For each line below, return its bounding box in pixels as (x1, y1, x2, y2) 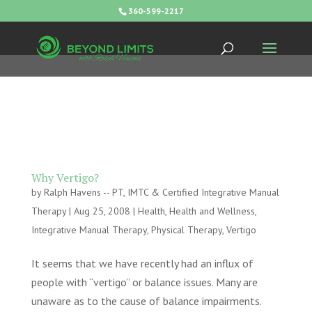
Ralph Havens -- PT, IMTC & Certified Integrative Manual (43, 186, 279, 198)
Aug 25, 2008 (73, 205, 130, 217)
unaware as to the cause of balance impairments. (31, 294, 261, 308)
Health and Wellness (169, 205, 255, 217)
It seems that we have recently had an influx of (31, 256, 253, 270)
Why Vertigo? (31, 170, 99, 185)
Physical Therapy (150, 224, 222, 236)
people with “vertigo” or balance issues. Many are (31, 275, 258, 289)
